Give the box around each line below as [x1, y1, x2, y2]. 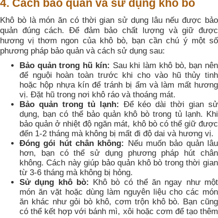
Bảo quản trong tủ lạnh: [19, 100, 119, 109]
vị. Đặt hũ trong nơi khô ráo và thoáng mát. [19, 90, 176, 100]
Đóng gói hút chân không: [19, 139, 125, 148]
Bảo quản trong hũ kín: [19, 61, 110, 71]
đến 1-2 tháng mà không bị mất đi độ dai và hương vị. [19, 129, 214, 139]
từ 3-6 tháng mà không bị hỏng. [19, 168, 133, 178]
